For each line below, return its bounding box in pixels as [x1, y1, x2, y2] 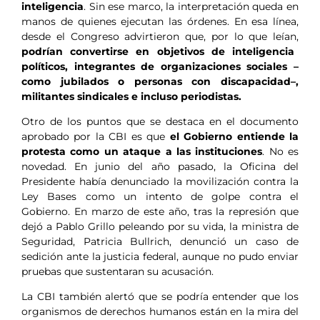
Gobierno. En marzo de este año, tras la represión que [21, 204, 299, 218]
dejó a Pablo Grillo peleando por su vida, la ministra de [21, 219, 299, 233]
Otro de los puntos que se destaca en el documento [21, 114, 299, 128]
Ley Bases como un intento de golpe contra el [21, 189, 299, 203]
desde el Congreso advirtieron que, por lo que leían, [21, 29, 299, 43]
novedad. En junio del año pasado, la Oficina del [21, 159, 299, 173]
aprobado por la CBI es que [21, 129, 166, 143]
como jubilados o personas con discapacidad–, [21, 74, 299, 88]
